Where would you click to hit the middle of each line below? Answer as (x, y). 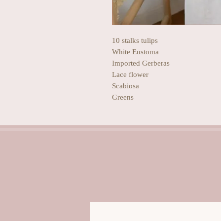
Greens (123, 97)
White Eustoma (136, 52)
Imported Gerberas (141, 63)
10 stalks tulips (135, 40)
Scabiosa (126, 86)
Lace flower (130, 74)
